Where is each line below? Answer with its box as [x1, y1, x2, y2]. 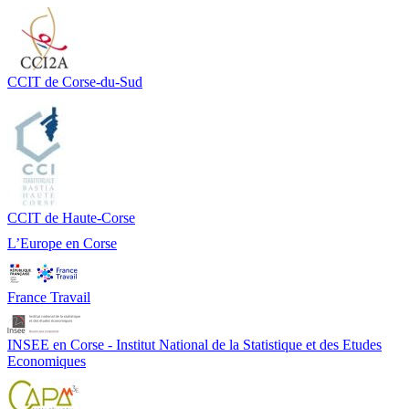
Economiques [7, 353, 86, 370]
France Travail [7, 289, 90, 306]
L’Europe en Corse [7, 236, 117, 252]
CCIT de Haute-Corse [7, 210, 135, 226]
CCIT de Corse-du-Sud [7, 74, 142, 90]
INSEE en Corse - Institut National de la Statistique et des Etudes [7, 337, 382, 353]
